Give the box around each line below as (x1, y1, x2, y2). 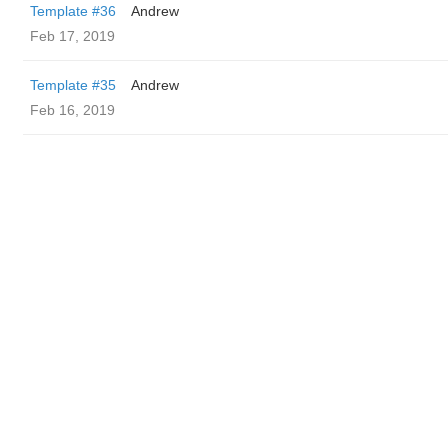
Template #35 (30, 77, 116, 93)
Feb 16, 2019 (30, 102, 115, 118)
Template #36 (30, 3, 116, 19)
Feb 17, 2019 (30, 28, 115, 44)
